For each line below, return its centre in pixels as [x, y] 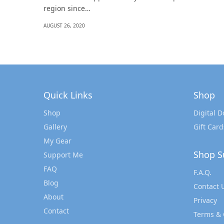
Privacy [205, 200]
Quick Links [68, 95]
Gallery [55, 127]
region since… [67, 8]
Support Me [63, 155]
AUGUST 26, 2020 [64, 25]
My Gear [57, 141]
